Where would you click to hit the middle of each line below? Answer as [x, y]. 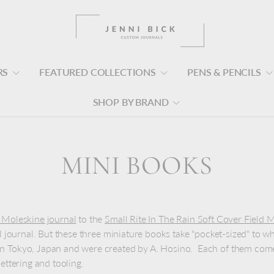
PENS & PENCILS [224, 72]
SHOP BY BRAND [131, 102]
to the [91, 219]
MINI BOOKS [137, 166]
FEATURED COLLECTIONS [98, 72]
